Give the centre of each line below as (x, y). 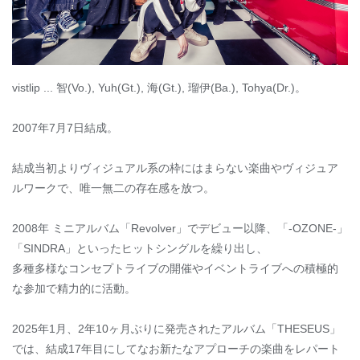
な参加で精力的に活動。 (74, 289)
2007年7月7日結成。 (65, 128)
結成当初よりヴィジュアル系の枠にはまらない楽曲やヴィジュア (175, 168)
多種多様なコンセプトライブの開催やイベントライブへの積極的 (175, 269)
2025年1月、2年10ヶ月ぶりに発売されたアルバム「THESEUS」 (176, 329)
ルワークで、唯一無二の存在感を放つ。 (113, 188)
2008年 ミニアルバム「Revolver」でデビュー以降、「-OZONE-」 (180, 229)
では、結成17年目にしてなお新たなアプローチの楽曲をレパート (176, 349)
